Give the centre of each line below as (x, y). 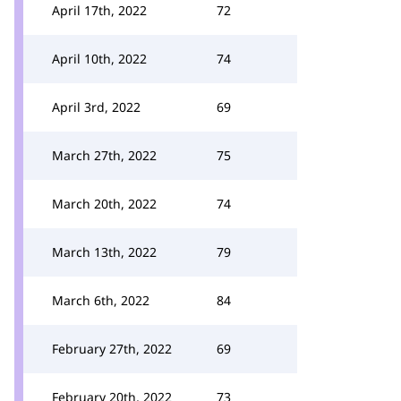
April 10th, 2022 (99, 59)
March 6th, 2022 (101, 300)
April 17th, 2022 (99, 10)
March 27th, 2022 (104, 155)
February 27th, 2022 (112, 349)
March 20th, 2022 (104, 204)
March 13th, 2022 (104, 252)
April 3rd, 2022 (96, 107)
